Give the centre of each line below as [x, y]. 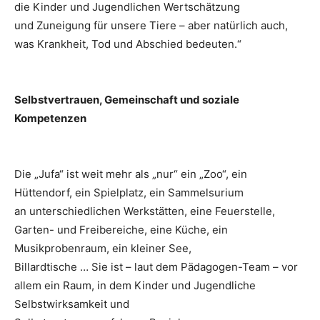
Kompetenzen [50, 119]
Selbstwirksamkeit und [72, 304]
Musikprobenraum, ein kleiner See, [103, 249]
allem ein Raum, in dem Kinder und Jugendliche [135, 286]
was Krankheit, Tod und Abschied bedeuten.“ [128, 44]
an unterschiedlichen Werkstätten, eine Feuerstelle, [145, 211]
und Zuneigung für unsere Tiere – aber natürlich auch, [151, 26]
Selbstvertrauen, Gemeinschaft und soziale [127, 100]
